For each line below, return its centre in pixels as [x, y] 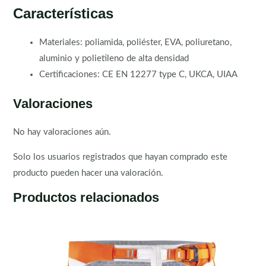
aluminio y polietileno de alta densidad [114, 59]
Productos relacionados [86, 198]
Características [64, 14]
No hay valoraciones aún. [62, 132]
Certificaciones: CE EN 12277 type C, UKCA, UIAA [139, 75]
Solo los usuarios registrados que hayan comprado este [121, 157]
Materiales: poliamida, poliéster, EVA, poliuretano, [136, 43]
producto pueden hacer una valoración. [88, 173]
